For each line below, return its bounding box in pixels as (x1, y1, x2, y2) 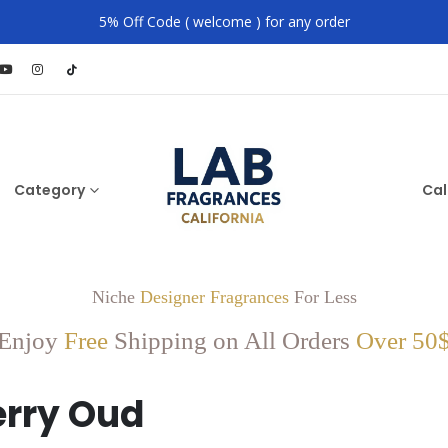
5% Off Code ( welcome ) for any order (98, 12, 350, 31)
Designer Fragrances (139, 287, 289, 307)
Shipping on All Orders (114, 327, 350, 354)
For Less (288, 287, 357, 307)
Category (14, 180, 85, 200)
